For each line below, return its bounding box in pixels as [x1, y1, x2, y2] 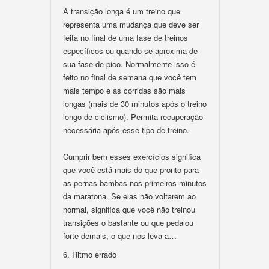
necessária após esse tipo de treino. [63, 124, 189, 136]
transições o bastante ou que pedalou [63, 217, 193, 228]
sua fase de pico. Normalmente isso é [63, 58, 195, 70]
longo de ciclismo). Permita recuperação [63, 111, 203, 122]
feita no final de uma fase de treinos [63, 32, 188, 43]
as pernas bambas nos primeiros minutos [63, 177, 207, 189]
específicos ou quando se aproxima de [63, 45, 198, 56]
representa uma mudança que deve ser [63, 19, 199, 30]
